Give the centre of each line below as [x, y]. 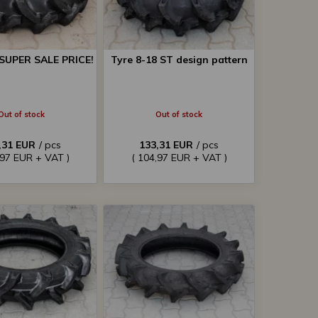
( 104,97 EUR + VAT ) [179, 158]
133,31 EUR [166, 145]
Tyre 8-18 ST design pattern [179, 60]
